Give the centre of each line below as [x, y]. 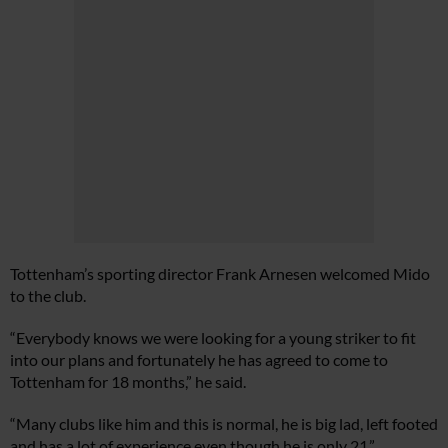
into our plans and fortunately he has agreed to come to [199, 359]
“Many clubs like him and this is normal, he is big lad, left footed [224, 423]
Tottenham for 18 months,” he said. [128, 381]
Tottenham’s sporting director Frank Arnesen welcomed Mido [220, 273]
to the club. [48, 295]
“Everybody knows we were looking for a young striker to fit [213, 337]
